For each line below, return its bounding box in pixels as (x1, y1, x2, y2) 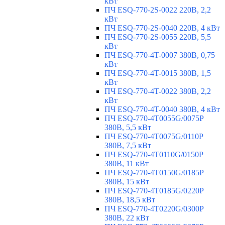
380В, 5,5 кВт (104, 123, 151, 132)
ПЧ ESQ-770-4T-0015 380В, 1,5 (104, 69, 211, 78)
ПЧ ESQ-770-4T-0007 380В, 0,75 (104, 51, 215, 60)
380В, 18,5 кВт (104, 195, 155, 204)
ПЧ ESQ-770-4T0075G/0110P (104, 132, 203, 141)
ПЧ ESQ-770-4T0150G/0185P (104, 168, 203, 177)
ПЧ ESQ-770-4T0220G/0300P (104, 204, 203, 213)
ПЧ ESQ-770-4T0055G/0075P (104, 114, 203, 123)
